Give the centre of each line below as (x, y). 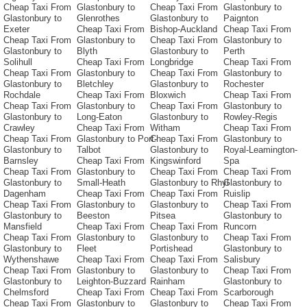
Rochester (244, 84)
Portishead (171, 249)
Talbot (89, 150)
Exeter (16, 29)
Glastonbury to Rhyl (189, 183)
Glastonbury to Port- (117, 139)
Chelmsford (26, 293)
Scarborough (248, 293)
